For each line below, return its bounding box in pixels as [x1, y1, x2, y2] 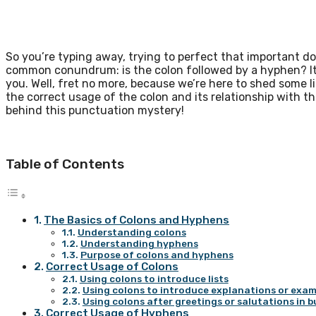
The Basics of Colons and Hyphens [44, 213, 230, 226]
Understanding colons [77, 226, 186, 238]
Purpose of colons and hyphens [80, 248, 233, 260]
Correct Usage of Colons [46, 260, 179, 273]
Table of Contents [6, 155, 124, 172]
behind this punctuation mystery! [6, 104, 184, 118]
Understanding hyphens [80, 237, 198, 249]
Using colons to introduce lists [79, 272, 229, 284]
